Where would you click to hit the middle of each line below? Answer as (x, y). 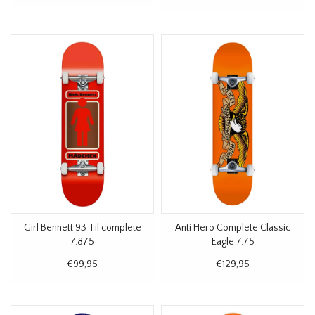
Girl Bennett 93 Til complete (82, 227)
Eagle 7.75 (233, 242)
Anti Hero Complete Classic (233, 227)
